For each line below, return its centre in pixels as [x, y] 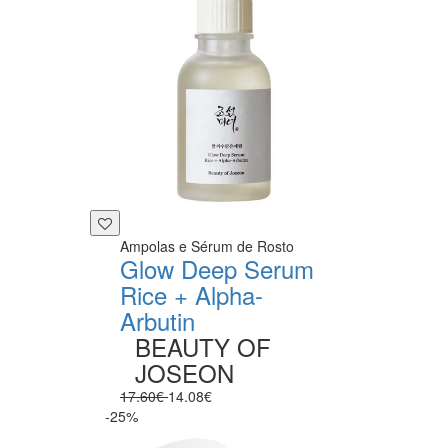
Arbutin [157, 320]
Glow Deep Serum [217, 268]
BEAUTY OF [203, 346]
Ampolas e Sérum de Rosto [207, 245]
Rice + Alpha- [191, 294]
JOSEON [184, 372]
